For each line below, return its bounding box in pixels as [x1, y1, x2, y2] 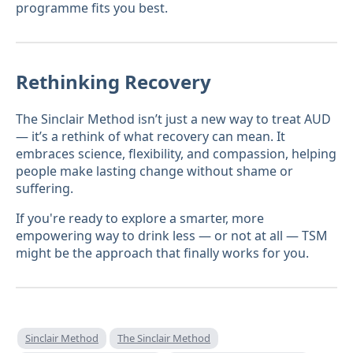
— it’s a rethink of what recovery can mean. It [16, 128, 285, 146]
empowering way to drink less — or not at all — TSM [16, 227, 328, 245]
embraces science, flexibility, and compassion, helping [16, 145, 336, 163]
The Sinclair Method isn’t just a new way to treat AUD [16, 110, 331, 128]
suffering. [16, 180, 73, 198]
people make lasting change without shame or [16, 162, 293, 180]
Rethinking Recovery [16, 69, 211, 95]
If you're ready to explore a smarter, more [16, 210, 264, 228]
